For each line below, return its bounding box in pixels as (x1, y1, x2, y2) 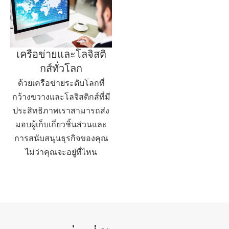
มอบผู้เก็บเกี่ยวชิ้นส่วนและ (15, 119, 107, 130)
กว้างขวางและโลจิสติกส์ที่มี (12, 91, 110, 103)
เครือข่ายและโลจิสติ (16, 49, 106, 60)
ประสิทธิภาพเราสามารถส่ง (13, 105, 109, 117)
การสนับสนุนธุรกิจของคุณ (14, 133, 108, 144)
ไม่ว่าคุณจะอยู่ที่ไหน (25, 147, 97, 158)
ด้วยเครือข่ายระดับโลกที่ (17, 78, 105, 89)
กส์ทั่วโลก (40, 63, 82, 75)
